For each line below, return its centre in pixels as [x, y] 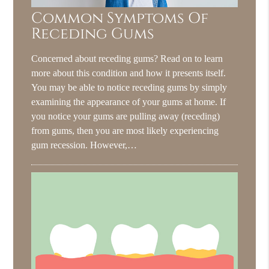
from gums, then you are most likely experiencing [125, 130]
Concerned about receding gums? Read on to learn [127, 58]
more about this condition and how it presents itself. [129, 73]
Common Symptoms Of [120, 18]
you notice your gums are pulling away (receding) [126, 116]
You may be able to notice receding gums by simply [129, 87]
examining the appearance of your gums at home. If [129, 101]
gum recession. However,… [84, 145]
